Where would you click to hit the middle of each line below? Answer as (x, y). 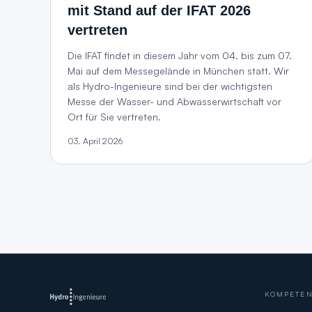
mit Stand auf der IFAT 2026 (159, 10)
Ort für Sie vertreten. (114, 117)
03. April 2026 (95, 141)
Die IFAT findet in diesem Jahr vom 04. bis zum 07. (180, 55)
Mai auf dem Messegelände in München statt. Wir (178, 71)
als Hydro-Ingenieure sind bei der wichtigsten (170, 86)
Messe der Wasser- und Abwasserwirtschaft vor (174, 101)
